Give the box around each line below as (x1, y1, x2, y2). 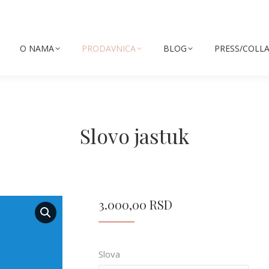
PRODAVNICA (81, 43, 136, 54)
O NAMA (19, 43, 54, 54)
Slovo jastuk (80, 122, 189, 150)
